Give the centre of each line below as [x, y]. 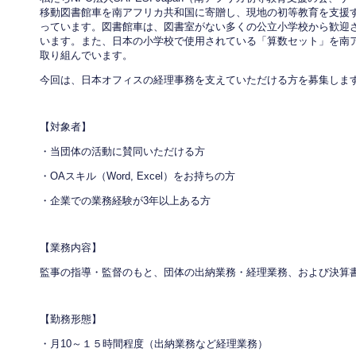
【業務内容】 [71, 248]
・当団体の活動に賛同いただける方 [122, 151]
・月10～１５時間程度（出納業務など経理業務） [154, 344]
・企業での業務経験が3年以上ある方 [125, 201]
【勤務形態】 [71, 319]
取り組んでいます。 [86, 55]
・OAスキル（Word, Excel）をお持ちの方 [137, 176]
